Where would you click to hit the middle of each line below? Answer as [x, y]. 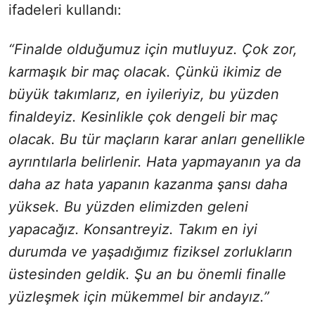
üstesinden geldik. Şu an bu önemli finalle [147, 275]
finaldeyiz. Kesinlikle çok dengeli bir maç [143, 117]
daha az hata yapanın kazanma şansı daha [148, 185]
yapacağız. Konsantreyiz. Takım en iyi [133, 230]
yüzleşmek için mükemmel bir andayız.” [139, 297]
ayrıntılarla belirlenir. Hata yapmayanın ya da [155, 162]
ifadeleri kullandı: [65, 10]
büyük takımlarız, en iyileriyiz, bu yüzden [144, 95]
